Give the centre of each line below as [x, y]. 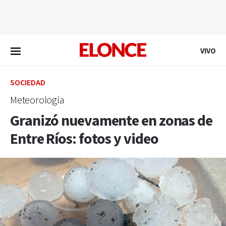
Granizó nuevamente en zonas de [111, 121]
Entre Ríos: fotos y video [84, 139]
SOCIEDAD [28, 83]
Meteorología [37, 100]
